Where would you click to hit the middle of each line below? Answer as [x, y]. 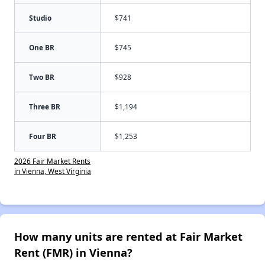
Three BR [45, 107]
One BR [42, 48]
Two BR [42, 77]
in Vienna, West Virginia [53, 171]
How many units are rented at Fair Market [128, 237]
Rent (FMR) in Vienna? [73, 253]
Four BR [43, 136]
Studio [40, 18]
